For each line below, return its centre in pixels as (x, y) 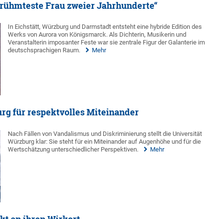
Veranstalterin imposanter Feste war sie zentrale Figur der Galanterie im (107, 43)
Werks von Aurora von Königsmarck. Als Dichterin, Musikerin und (97, 35)
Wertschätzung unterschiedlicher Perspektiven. (73, 149)
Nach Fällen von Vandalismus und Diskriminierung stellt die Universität (105, 133)
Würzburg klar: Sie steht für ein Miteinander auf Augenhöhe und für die (105, 141)
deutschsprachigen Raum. (44, 50)
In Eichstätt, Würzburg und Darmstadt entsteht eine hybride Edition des (105, 27)
